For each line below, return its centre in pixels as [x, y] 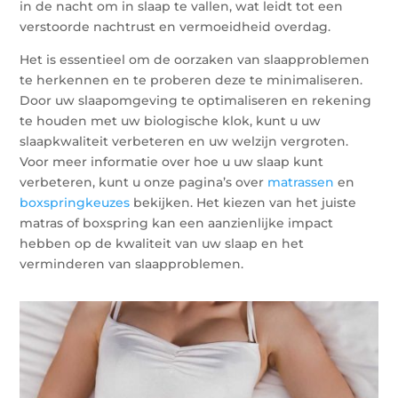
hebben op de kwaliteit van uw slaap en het [162, 243]
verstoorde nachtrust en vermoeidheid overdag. [175, 26]
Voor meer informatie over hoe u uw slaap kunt [172, 161]
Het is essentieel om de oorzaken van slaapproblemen [195, 59]
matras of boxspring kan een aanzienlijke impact [177, 223]
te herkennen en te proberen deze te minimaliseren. [191, 80]
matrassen [301, 182]
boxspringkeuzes [75, 202]
